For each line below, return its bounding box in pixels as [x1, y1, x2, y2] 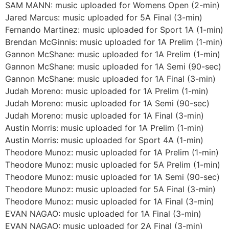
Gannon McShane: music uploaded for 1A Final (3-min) [5, 73, 216, 84]
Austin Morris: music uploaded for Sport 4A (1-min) [5, 134, 203, 145]
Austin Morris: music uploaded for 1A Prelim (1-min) [5, 122, 204, 133]
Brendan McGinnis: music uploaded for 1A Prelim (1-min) [5, 36, 223, 47]
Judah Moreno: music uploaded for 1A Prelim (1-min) [5, 85, 209, 96]
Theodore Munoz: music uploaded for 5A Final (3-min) [5, 184, 216, 194]
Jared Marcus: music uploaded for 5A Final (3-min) [5, 12, 202, 22]
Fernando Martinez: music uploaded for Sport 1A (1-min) [5, 24, 223, 35]
